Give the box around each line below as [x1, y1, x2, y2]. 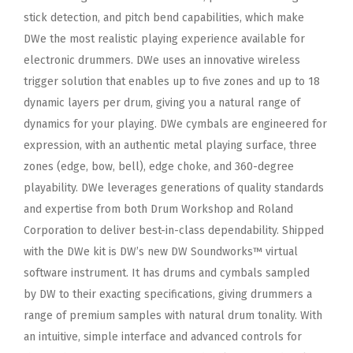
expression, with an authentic [24, 138, 173, 152]
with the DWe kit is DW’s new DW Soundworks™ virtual [24, 244, 298, 258]
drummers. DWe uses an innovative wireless [78, 53, 300, 67]
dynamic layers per [24, 95, 124, 110]
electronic [24, 53, 78, 67]
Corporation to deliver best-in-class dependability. [24, 223, 282, 237]
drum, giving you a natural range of [124, 95, 300, 110]
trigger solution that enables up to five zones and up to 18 [24, 74, 320, 88]
